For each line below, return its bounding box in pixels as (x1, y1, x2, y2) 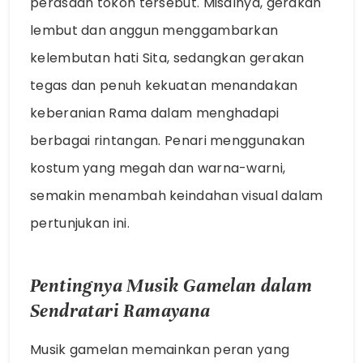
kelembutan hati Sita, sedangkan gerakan (30, 48, 305, 67)
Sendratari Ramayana (30, 300, 211, 322)
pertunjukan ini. (30, 213, 130, 233)
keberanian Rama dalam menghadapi (30, 103, 280, 122)
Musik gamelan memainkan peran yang (30, 340, 290, 360)
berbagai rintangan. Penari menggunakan (30, 130, 305, 150)
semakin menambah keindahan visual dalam (30, 186, 323, 205)
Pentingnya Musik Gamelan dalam (30, 275, 312, 297)
